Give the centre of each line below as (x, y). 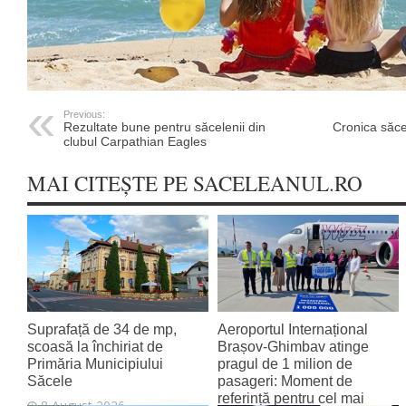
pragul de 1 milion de (285, 364)
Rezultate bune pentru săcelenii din (164, 127)
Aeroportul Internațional (293, 329)
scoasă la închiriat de (95, 347)
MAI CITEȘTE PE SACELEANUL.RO (195, 184)
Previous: (84, 115)
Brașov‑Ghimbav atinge (293, 347)
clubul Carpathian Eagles (135, 142)
